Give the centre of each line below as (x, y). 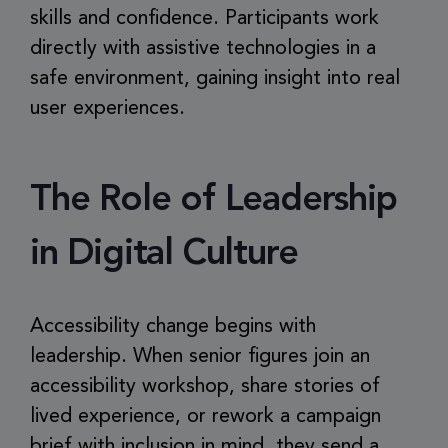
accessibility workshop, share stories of (205, 387)
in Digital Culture (164, 255)
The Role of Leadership (213, 201)
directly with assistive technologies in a (203, 49)
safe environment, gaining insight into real (215, 79)
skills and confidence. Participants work (204, 19)
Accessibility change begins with (173, 327)
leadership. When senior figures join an (200, 357)
